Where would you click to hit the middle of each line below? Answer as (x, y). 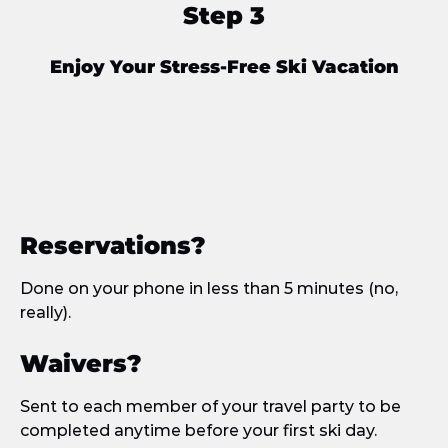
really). (45, 312)
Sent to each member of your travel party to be (210, 406)
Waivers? (81, 363)
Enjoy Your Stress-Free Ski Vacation (224, 67)
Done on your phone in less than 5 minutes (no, (209, 288)
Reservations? (113, 245)
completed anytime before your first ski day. (198, 430)
